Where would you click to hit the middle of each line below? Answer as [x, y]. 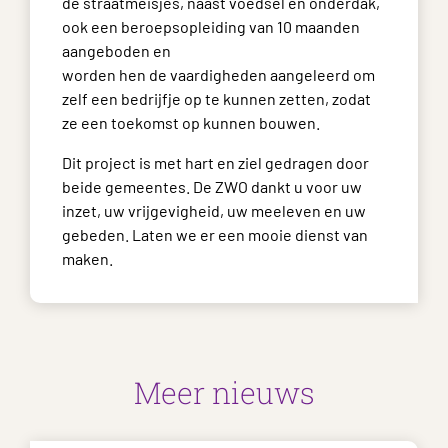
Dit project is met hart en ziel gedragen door [215, 162]
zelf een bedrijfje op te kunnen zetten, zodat [216, 98]
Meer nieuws [224, 392]
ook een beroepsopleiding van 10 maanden [211, 26]
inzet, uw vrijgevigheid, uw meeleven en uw [214, 210]
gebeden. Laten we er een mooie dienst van [215, 234]
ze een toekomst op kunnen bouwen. [191, 122]
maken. [87, 258]
